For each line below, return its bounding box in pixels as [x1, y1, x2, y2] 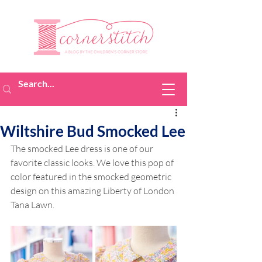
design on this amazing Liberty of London [11, 185, 176, 196]
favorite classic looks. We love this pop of [11, 157, 175, 168]
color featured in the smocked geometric [11, 171, 173, 182]
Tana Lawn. [11, 199, 54, 211]
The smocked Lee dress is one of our [11, 143, 155, 154]
